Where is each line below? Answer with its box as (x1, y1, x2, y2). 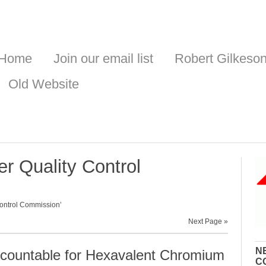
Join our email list (53, 51, 153, 66)
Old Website (8, 77, 79, 91)
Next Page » (188, 217, 228, 226)
